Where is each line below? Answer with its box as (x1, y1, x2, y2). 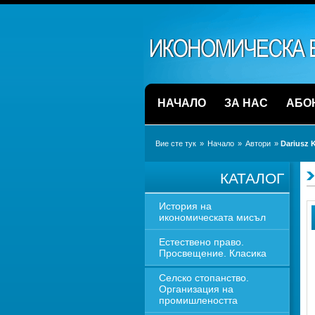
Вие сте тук (155, 139, 196, 148)
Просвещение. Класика (158, 247, 266, 259)
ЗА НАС (224, 97, 268, 109)
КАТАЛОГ (219, 170, 284, 186)
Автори (245, 139, 271, 148)
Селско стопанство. (158, 272, 249, 283)
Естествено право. (158, 236, 244, 247)
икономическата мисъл (158, 212, 266, 223)
